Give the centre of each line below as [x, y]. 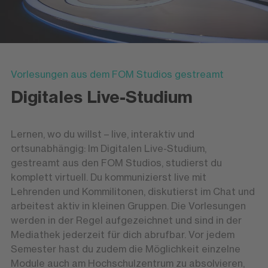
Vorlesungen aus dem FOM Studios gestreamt [117, 74]
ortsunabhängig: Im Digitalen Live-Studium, [108, 149]
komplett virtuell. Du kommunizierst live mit [108, 177]
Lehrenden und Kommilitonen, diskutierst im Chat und [133, 192]
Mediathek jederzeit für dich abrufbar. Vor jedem [122, 235]
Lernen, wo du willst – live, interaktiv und [102, 134]
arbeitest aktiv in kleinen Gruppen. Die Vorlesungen [128, 206]
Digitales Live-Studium [101, 97]
